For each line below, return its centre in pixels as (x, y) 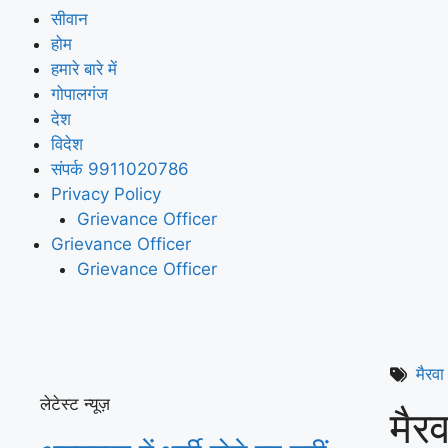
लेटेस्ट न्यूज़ (75, 404)
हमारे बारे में (84, 68)
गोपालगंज (79, 93)
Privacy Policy (106, 193)
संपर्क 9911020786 (120, 168)
